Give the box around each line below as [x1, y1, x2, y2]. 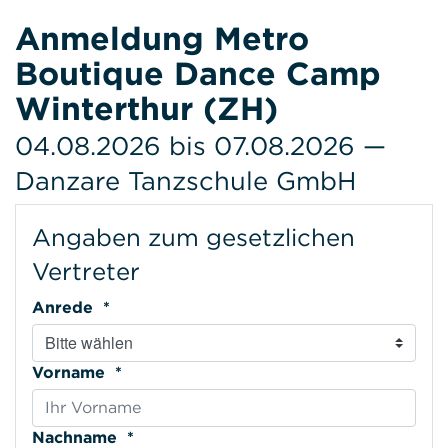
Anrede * [98, 297, 110, 317]
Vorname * [110, 362, 122, 382]
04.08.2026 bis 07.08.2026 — [15, 129, 386, 161]
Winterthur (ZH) [15, 88, 278, 128]
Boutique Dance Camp [15, 53, 381, 93]
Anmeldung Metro [15, 18, 309, 58]
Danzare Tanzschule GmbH [15, 164, 356, 196]
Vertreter [32, 256, 140, 286]
